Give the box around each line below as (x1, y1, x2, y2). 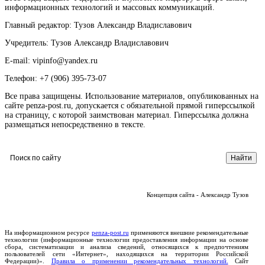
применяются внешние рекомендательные (128, 229, 248, 237)
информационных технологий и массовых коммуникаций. (5, 3, 215, 12)
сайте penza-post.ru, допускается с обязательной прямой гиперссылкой (5, 101, 255, 111)
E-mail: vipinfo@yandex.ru (5, 56, 98, 66)
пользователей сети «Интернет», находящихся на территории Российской (5, 250, 248, 258)
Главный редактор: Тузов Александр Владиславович (5, 21, 192, 30)
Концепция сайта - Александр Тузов (147, 191, 248, 199)
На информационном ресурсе (5, 229, 92, 237)
